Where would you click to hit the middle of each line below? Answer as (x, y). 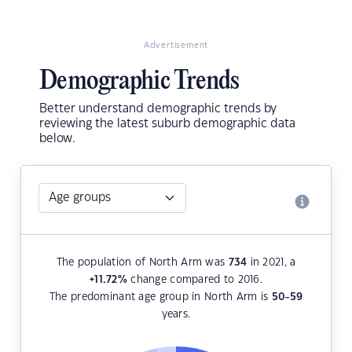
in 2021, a (271, 263)
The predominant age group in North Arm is (160, 297)
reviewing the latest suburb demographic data (167, 124)
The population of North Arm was (142, 263)
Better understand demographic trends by (158, 109)
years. (176, 315)
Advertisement (176, 46)
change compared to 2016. (194, 280)
